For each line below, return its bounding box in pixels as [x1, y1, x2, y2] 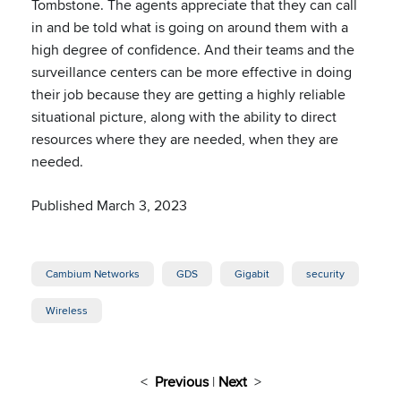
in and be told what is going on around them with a [31, 17, 348, 38]
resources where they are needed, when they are [31, 129, 338, 149]
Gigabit [235, 266, 269, 281]
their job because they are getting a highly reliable [31, 84, 346, 105]
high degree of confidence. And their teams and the [31, 39, 354, 60]
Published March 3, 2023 [31, 195, 187, 216]
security [306, 266, 345, 281]
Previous [154, 371, 209, 392]
